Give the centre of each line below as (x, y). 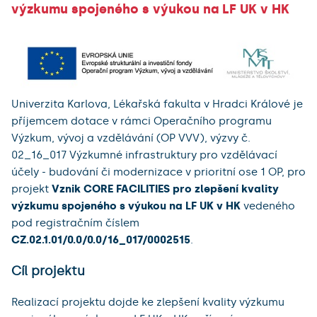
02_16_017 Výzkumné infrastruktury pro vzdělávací (144, 155)
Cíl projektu (48, 271)
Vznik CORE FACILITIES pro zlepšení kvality (165, 189)
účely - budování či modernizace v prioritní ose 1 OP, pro (158, 172)
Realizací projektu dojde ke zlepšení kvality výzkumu (148, 302)
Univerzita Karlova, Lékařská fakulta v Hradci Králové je (157, 104)
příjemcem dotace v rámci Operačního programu (142, 121)
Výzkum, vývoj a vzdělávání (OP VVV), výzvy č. (131, 138)
